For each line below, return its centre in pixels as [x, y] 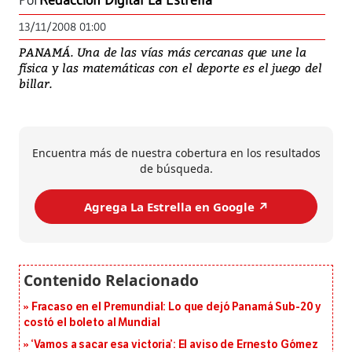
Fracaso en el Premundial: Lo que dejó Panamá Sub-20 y [176, 307]
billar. [35, 84]
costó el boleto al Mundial [92, 323]
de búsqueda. [176, 169]
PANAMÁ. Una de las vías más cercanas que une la [163, 52]
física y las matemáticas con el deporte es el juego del [170, 68]
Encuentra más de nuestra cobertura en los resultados [176, 153]
